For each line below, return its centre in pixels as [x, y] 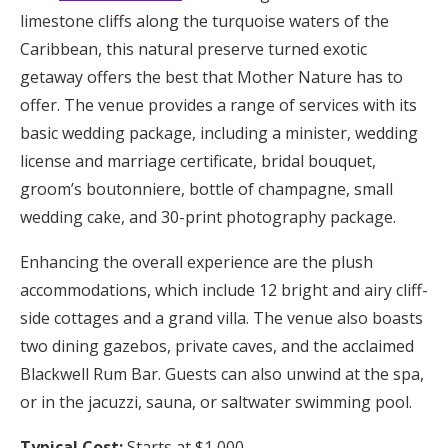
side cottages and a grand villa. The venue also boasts [221, 317]
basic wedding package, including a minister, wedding [219, 132]
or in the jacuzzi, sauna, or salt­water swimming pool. [216, 401]
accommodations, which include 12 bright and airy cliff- [224, 289]
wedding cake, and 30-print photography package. [208, 216]
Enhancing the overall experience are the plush [196, 261]
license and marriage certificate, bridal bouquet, [198, 160]
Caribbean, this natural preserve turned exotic [193, 48]
